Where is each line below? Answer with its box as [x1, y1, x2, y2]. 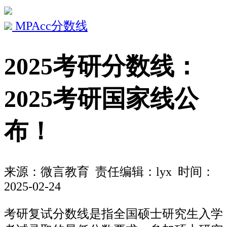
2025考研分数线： [4, 53, 199, 80]
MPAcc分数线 [12, 19, 88, 32]
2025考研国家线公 [4, 85, 199, 112]
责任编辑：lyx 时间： [89, 165, 214, 179]
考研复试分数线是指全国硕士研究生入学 [4, 207, 223, 220]
